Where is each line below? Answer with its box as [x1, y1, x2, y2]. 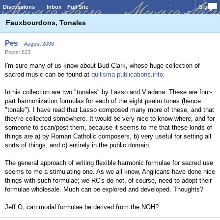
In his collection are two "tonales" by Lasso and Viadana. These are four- [5, 88, 212, 96]
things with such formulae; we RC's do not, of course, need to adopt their [5, 177, 212, 184]
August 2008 [24, 41, 54, 47]
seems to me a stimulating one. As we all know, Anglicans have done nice [5, 168, 215, 175]
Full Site [67, 4, 88, 10]
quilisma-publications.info [91, 71, 163, 78]
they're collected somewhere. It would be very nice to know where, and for [5, 115, 215, 122]
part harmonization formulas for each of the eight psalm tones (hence [5, 97, 201, 105]
